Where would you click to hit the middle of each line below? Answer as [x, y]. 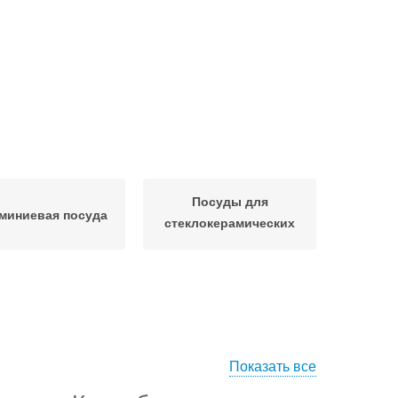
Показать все [273, 366]
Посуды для [230, 200]
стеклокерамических [230, 222]
